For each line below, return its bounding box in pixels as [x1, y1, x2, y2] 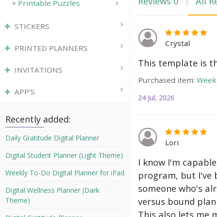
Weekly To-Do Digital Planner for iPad [5, 168, 125, 178]
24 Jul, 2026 [138, 93, 174, 102]
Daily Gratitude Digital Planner [5, 133, 100, 143]
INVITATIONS [15, 65, 62, 75]
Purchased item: [138, 75, 195, 85]
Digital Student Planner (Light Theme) [5, 151, 124, 160]
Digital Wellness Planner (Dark [5, 186, 100, 195]
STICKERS [15, 21, 49, 31]
